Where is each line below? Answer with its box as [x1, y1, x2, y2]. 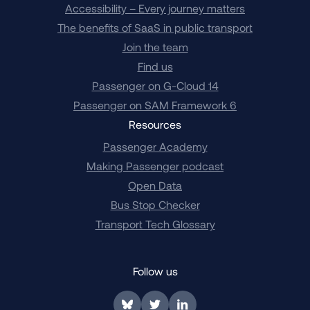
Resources [129, 117, 181, 131]
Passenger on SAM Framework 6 [73, 98, 237, 111]
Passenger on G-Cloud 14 [91, 78, 219, 92]
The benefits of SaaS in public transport [57, 20, 253, 34]
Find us [137, 59, 173, 73]
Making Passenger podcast [86, 158, 224, 172]
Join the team [122, 39, 188, 53]
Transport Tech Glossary [95, 217, 215, 230]
